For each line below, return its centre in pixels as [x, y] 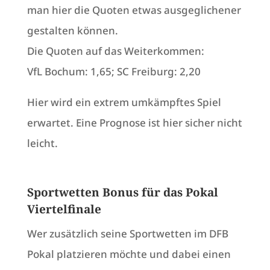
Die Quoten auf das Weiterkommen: [117, 51]
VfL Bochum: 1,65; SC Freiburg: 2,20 [114, 72]
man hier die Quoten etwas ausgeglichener [134, 10]
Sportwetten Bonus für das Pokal [122, 193]
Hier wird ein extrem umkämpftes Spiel [124, 102]
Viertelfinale [64, 209]
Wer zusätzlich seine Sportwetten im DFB [127, 234]
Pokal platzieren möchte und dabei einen [129, 254]
